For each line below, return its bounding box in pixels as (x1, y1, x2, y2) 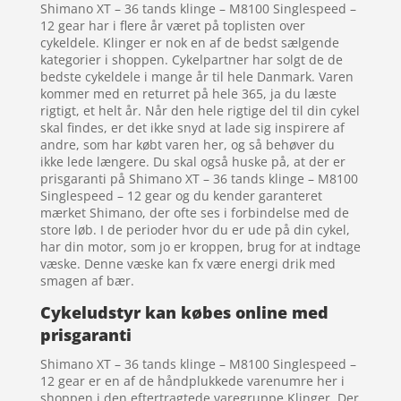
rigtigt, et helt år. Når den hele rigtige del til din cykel (39, 102, 360, 120)
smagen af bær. (39, 272, 134, 290)
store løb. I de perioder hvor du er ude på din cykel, (39, 221, 350, 239)
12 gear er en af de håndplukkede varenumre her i (39, 372, 345, 390)
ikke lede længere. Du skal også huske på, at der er (39, 153, 346, 171)
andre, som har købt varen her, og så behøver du (39, 136, 335, 154)
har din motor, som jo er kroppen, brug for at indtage (39, 238, 361, 256)
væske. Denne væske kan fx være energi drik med (39, 255, 336, 273)
